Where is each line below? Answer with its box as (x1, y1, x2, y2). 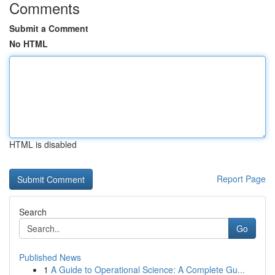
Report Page (217, 172, 266, 185)
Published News (19, 251, 81, 263)
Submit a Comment (9, 22, 88, 34)
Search (19, 206, 47, 218)
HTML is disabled (9, 138, 77, 150)
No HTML (9, 37, 48, 50)
